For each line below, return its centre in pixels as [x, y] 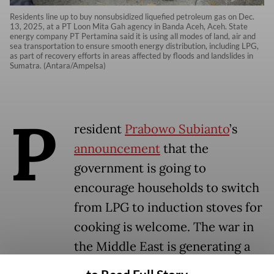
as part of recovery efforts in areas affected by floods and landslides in [131, 56]
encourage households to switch [167, 188]
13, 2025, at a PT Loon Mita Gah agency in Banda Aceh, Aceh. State [129, 27]
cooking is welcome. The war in [164, 227]
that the [184, 149]
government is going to [140, 168]
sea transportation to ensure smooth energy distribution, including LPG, [134, 46]
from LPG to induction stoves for [168, 208]
